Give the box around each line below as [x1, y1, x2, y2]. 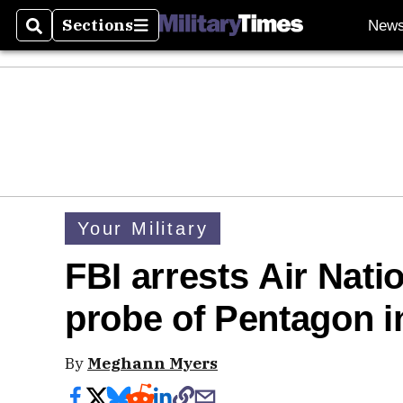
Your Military [77, 218, 209, 238]
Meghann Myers [87, 353, 218, 373]
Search [26, 25, 85, 47]
